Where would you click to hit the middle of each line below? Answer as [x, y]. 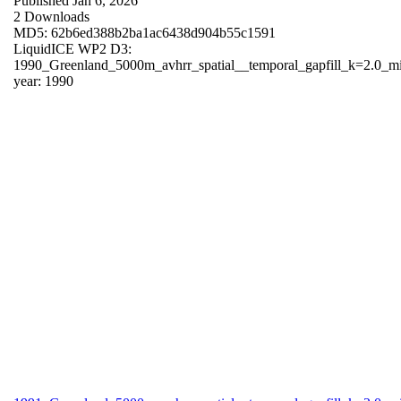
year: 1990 [43, 81]
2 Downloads [51, 16]
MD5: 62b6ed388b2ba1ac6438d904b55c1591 [145, 32]
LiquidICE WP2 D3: [73, 48]
